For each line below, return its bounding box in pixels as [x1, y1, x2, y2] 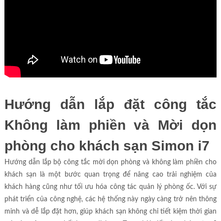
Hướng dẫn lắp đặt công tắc [4, 97, 217, 112]
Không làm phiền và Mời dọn [4, 117, 217, 133]
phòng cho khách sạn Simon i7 [4, 138, 210, 153]
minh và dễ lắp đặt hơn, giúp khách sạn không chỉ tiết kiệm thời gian [4, 208, 217, 215]
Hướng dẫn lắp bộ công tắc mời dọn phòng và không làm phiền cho [4, 159, 217, 166]
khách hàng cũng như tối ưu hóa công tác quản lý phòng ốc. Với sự [4, 184, 217, 190]
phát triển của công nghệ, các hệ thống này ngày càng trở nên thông [4, 196, 217, 203]
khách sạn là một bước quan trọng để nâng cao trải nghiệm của [4, 171, 217, 178]
